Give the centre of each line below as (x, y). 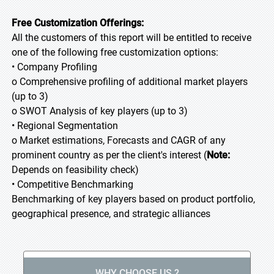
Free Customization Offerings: (78, 23)
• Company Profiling (54, 67)
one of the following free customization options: (115, 52)
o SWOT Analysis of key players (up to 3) (100, 111)
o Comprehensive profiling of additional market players (130, 82)
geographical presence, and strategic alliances (111, 214)
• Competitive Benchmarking (72, 184)
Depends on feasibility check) (75, 170)
